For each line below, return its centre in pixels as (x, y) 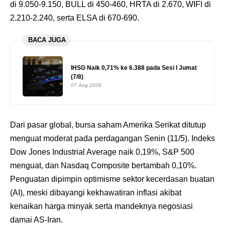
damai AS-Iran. (36, 219)
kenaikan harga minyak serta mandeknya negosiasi (101, 206)
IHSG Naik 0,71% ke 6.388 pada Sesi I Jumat (134, 68)
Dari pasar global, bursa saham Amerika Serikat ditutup (108, 125)
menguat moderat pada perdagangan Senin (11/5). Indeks (113, 138)
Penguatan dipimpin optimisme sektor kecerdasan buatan (112, 179)
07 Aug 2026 (86, 85)
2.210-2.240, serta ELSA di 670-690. (75, 18)
